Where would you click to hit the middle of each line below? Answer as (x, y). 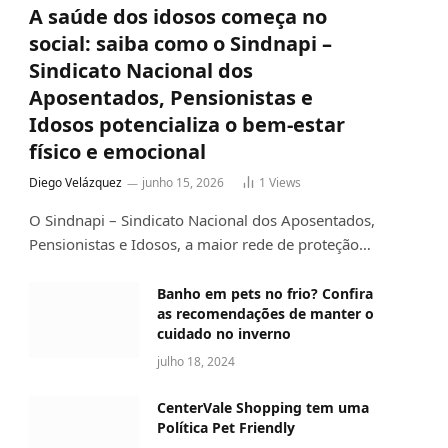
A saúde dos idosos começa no (178, 17)
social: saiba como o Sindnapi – (180, 44)
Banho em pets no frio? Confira (265, 294)
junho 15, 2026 (183, 183)
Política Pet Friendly (226, 428)
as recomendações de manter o (265, 314)
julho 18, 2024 (196, 362)
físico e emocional (117, 152)
